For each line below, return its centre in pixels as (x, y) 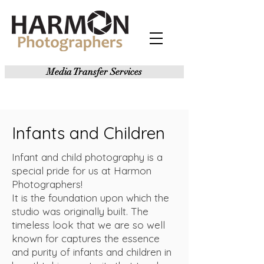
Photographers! (47, 184)
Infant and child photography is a (87, 157)
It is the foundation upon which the (90, 198)
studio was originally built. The (80, 211)
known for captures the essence (86, 238)
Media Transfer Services (94, 72)
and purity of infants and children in (92, 252)
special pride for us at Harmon (82, 171)
